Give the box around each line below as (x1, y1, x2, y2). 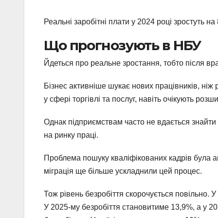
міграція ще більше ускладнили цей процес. (44, 167, 202, 175)
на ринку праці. (44, 131, 98, 139)
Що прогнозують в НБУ (44, 37, 201, 54)
